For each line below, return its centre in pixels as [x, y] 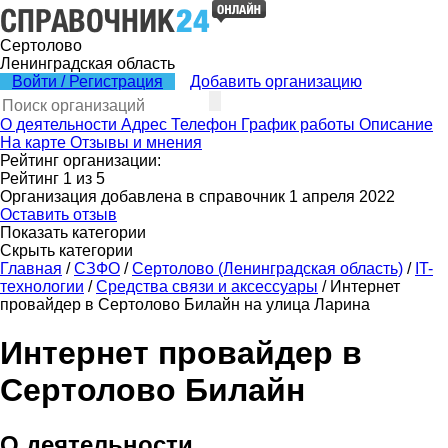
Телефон [204, 124]
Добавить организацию [276, 81]
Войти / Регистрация [87, 81]
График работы [298, 124]
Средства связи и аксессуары [207, 286]
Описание [396, 124]
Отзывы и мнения [136, 142]
